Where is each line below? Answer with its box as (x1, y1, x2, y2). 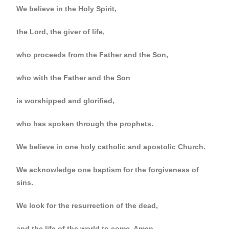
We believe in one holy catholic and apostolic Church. (16, 143, 206, 151)
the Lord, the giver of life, (16, 28, 105, 36)
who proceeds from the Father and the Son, (16, 51, 169, 59)
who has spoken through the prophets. (16, 120, 154, 128)
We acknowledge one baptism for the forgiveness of (16, 166, 199, 174)
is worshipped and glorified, (16, 97, 115, 105)
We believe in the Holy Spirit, (16, 5, 117, 13)
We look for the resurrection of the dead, (16, 201, 158, 210)
